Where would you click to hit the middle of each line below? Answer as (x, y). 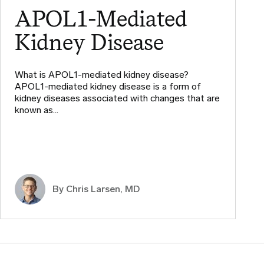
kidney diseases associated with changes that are (117, 98)
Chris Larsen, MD (103, 189)
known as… (37, 110)
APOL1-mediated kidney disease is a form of (108, 86)
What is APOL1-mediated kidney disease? (102, 74)
